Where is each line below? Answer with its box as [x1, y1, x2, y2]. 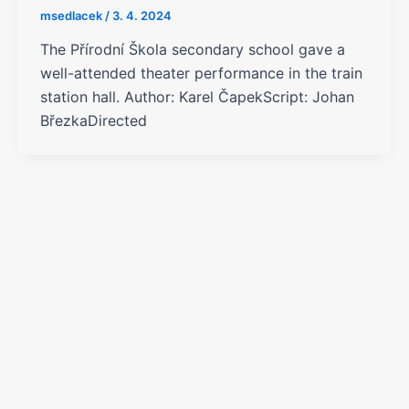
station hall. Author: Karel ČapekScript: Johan [39, 88, 354, 107]
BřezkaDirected [39, 111, 147, 131]
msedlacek [39, 7, 105, 23]
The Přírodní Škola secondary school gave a [39, 40, 345, 59]
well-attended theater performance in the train [39, 64, 362, 83]
